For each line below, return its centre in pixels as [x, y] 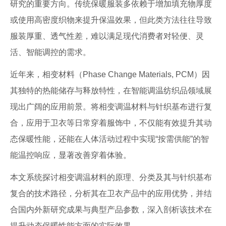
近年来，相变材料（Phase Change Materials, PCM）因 [110, 74]
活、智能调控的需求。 [50, 52]
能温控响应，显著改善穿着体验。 [71, 155]
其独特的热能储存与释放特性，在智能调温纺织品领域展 [111, 91]
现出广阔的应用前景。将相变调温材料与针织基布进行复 [111, 107]
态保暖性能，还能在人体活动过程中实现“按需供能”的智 [109, 139]
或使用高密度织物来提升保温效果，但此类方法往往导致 [111, 20]
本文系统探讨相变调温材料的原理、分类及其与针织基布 [111, 177]
